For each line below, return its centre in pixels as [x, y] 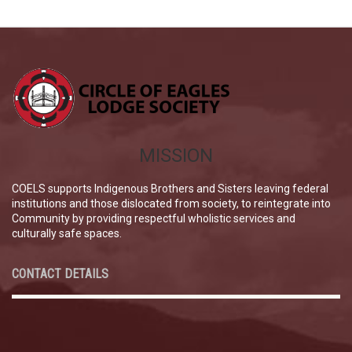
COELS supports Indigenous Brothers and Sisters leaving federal [170, 188]
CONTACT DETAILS [60, 273]
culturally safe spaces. [67, 233]
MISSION [176, 155]
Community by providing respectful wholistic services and [154, 218]
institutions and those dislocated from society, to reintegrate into [171, 203]
